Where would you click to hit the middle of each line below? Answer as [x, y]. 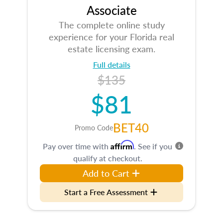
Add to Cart [106, 173]
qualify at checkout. [108, 158]
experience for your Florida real [111, 37]
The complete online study [111, 25]
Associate [111, 10]
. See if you [153, 146]
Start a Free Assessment [106, 192]
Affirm [122, 145]
